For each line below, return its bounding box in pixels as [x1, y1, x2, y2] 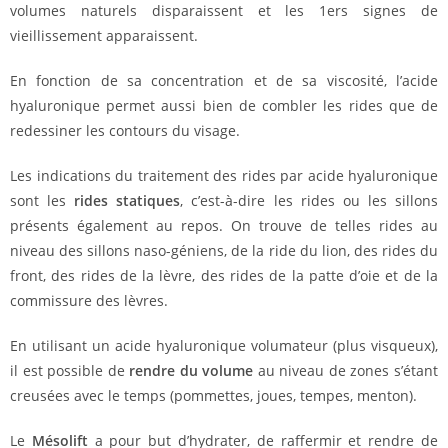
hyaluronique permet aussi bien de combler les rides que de [10, 96, 438, 115]
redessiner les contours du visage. [10, 121, 240, 140]
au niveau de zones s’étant [257, 361, 439, 380]
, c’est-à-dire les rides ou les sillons [180, 191, 439, 210]
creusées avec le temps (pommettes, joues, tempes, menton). [10, 386, 417, 405]
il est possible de [10, 361, 130, 380]
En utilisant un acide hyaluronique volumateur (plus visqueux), [10, 336, 438, 355]
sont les [10, 191, 75, 210]
